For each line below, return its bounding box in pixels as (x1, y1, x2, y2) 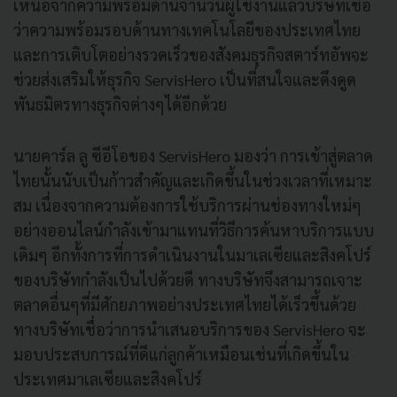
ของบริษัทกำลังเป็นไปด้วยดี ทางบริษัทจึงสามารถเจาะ (13, 269, 362, 290)
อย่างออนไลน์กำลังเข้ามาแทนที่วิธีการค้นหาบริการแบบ (13, 219, 374, 240)
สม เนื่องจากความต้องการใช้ (13, 194, 198, 215)
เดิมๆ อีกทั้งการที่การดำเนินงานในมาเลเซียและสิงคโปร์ (13, 244, 371, 265)
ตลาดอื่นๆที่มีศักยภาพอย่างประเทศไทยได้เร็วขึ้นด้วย (13, 293, 356, 315)
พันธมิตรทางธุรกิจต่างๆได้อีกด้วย (13, 93, 227, 114)
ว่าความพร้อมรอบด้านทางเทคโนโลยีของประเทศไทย (13, 19, 361, 40)
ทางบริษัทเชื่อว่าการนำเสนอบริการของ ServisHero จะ (13, 318, 366, 339)
